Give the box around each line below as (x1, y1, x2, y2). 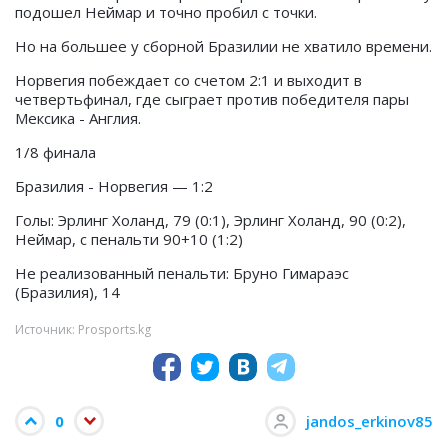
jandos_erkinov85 (306, 411, 433, 432)
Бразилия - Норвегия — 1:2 (15, 176, 213, 197)
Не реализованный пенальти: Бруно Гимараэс (15, 263, 349, 284)
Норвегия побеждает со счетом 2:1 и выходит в (15, 70, 362, 91)
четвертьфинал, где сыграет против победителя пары (15, 89, 409, 110)
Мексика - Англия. (15, 108, 141, 129)
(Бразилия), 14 (15, 282, 120, 303)
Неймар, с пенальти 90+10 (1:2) (15, 229, 243, 250)
